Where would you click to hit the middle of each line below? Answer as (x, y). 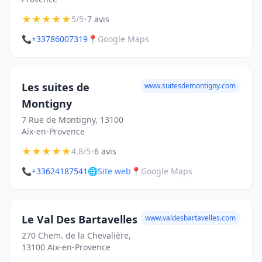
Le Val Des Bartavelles (80, 219)
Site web (114, 171)
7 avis (98, 19)
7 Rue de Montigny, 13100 (73, 120)
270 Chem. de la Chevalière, (76, 235)
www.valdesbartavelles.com (190, 218)
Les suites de (56, 87)
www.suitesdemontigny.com (190, 86)
